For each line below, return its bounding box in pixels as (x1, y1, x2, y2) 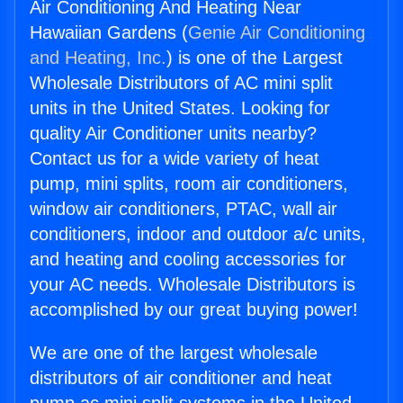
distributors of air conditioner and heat (30, 368, 332, 389)
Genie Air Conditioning (188, 22, 365, 43)
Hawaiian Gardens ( (30, 22, 188, 43)
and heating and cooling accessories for (30, 249, 346, 270)
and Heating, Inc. (30, 48, 166, 68)
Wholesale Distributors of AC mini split (30, 73, 333, 94)
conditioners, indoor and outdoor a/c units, (30, 224, 366, 245)
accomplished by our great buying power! (30, 300, 358, 320)
